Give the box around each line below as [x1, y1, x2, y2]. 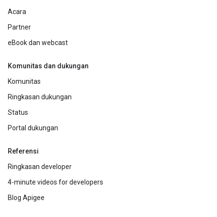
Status [8, 108, 28, 117]
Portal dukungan [8, 124, 58, 132]
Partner [8, 23, 31, 31]
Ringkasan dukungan [8, 93, 72, 101]
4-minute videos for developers [8, 178, 103, 186]
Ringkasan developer [8, 163, 72, 171]
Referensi [8, 147, 39, 155]
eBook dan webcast [8, 39, 68, 47]
